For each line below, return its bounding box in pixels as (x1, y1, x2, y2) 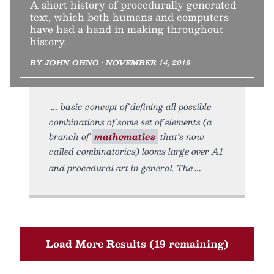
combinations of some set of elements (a (49, 114, 212, 129)
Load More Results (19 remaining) (45, 235, 229, 252)
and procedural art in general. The (49, 160, 193, 175)
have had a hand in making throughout (30, 21, 223, 37)
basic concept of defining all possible (61, 99, 211, 114)
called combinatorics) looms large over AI (49, 144, 223, 158)
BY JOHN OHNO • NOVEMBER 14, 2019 (30, 56, 190, 68)
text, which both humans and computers (30, 9, 229, 25)
